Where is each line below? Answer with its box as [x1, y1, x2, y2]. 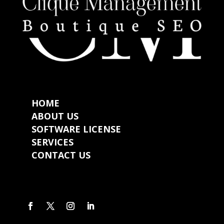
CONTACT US [31, 149, 90, 161]
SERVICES [31, 136, 73, 148]
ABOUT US [31, 110, 78, 122]
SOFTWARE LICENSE [31, 123, 121, 135]
